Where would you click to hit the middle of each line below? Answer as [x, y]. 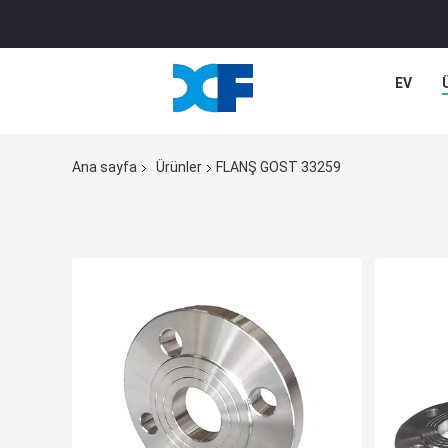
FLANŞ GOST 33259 [278, 167]
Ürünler [179, 167]
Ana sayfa [104, 167]
